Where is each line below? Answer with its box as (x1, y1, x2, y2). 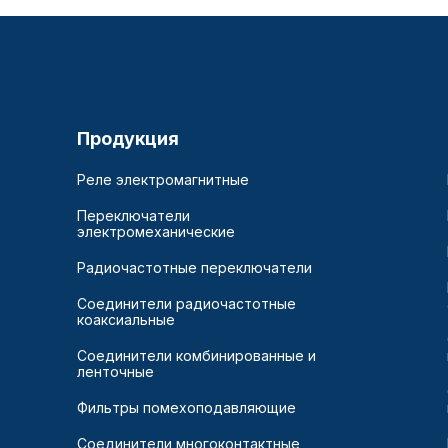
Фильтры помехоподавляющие (77, 399, 296, 416)
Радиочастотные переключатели (77, 259, 312, 276)
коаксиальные (77, 311, 175, 328)
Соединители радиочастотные (77, 295, 296, 312)
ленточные (77, 363, 154, 380)
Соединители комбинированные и (77, 347, 316, 364)
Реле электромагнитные (77, 171, 249, 188)
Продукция (77, 128, 179, 149)
